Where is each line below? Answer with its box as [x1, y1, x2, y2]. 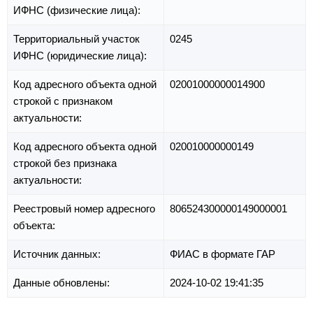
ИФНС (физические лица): [13, 4, 143, 17]
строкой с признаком [13, 95, 112, 108]
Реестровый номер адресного [13, 203, 155, 215]
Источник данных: [13, 248, 103, 261]
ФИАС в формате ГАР [170, 248, 275, 261]
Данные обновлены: [13, 277, 112, 289]
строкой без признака [13, 157, 117, 170]
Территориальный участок [13, 33, 140, 45]
